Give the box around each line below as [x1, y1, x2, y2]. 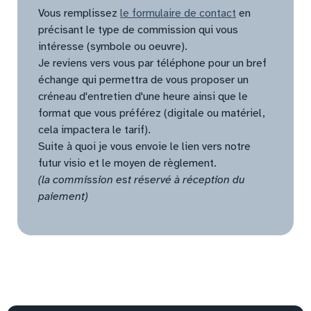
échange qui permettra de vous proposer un [38, 72, 249, 87]
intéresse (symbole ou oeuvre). [38, 39, 187, 53]
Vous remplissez [38, 6, 120, 20]
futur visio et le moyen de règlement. [38, 155, 217, 170]
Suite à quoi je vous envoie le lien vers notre [38, 139, 251, 153]
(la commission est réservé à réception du [38, 172, 245, 187]
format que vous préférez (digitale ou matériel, [38, 106, 265, 120]
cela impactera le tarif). [38, 122, 151, 137]
